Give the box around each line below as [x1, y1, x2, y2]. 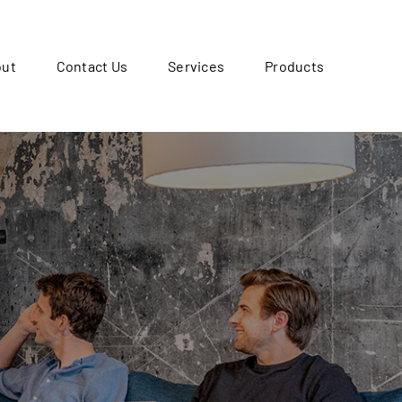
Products [265, 57, 325, 75]
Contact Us [56, 57, 128, 75]
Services [168, 57, 225, 75]
